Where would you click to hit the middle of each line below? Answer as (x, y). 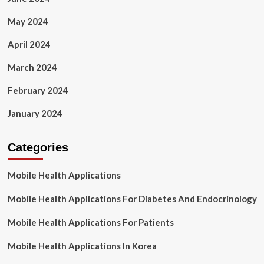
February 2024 (38, 90)
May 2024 (28, 21)
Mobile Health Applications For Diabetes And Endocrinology (132, 199)
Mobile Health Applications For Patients (90, 222)
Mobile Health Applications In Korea (82, 246)
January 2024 (35, 113)
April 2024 (29, 44)
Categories (38, 147)
